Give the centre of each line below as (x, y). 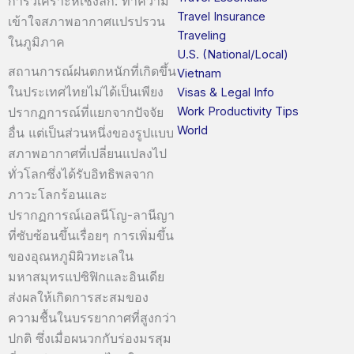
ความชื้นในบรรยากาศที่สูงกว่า (92, 317)
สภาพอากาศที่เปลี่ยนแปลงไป (87, 153)
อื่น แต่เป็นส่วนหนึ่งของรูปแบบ (91, 132)
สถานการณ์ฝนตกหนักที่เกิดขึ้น (92, 71)
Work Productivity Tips (238, 111)
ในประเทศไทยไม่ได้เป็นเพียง (86, 91)
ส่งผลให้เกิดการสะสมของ (78, 297)
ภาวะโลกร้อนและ (58, 194)
